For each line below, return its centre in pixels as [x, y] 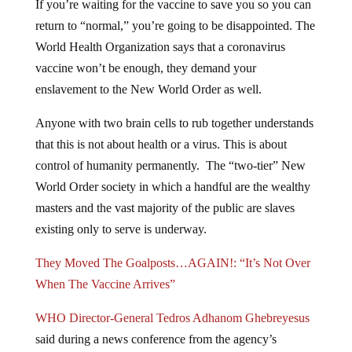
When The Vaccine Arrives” [105, 272]
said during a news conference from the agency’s [156, 327]
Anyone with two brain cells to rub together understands [174, 111]
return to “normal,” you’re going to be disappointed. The [175, 13]
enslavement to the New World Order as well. [148, 77]
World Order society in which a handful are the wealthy [172, 174]
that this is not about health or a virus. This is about [161, 132]
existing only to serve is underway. [121, 217]
